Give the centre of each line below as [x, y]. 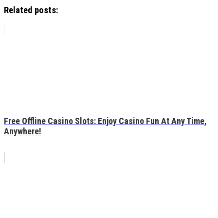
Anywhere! [23, 131]
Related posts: [31, 10]
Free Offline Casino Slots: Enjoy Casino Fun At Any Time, [105, 121]
